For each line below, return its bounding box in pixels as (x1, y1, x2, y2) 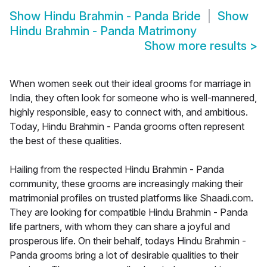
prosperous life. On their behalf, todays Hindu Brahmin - (10, 235, 246, 247)
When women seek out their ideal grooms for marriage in (10, 77, 251, 90)
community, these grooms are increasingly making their (10, 178, 243, 190)
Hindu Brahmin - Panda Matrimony (10, 24, 197, 39)
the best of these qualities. (10, 135, 122, 147)
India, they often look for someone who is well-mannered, (10, 92, 257, 104)
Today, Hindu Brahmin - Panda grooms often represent (10, 120, 244, 133)
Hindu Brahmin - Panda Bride (44, 9, 201, 24)
